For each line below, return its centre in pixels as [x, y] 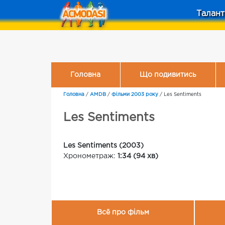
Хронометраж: [90, 156]
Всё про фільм [123, 213]
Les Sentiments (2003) [103, 146]
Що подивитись [168, 75]
